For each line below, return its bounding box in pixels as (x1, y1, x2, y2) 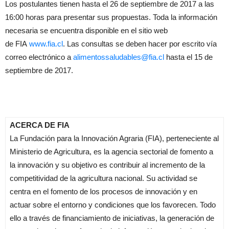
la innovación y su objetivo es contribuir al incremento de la (10, 161, 205, 169)
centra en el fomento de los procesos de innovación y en (10, 187, 197, 196)
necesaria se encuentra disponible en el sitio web (5, 26, 168, 35)
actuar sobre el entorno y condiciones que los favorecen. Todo (10, 200, 216, 209)
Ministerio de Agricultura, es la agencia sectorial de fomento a (10, 147, 213, 156)
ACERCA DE (10, 121, 57, 129)
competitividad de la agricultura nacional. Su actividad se (10, 174, 197, 182)
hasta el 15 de (164, 53, 213, 61)
